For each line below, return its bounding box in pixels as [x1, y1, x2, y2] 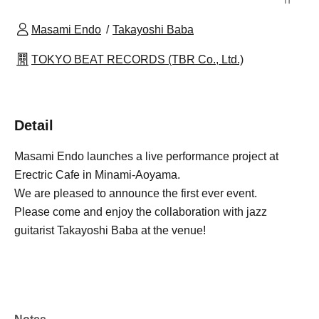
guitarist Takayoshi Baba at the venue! [14, 224, 206, 236]
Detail [14, 117, 53, 133]
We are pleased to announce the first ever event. [14, 187, 257, 199]
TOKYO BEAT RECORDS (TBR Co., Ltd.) [31, 53, 244, 66]
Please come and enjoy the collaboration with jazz [14, 205, 267, 218]
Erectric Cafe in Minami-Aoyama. [14, 168, 180, 181]
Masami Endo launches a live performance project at [14, 150, 278, 162]
